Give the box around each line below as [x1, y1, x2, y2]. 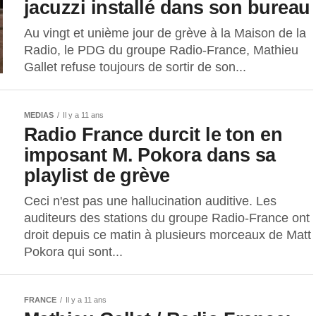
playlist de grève [24, 164, 170, 187]
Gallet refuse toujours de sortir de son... [24, 60, 246, 75]
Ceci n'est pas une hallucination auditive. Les [24, 194, 276, 209]
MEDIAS [24, 111, 54, 120]
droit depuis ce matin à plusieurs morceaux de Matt [24, 228, 311, 243]
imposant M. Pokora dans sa [24, 144, 276, 166]
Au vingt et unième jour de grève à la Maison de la [24, 26, 306, 41]
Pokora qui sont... [24, 245, 123, 260]
